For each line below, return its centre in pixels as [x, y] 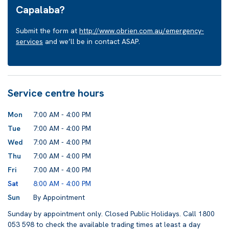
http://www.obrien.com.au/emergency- [142, 31]
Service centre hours [56, 93]
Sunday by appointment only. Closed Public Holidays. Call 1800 [111, 214]
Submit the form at [48, 31]
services [29, 41]
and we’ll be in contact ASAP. [91, 41]
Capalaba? [40, 10]
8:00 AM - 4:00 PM [62, 184]
